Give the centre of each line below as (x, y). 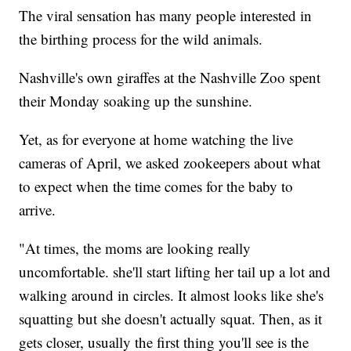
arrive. (38, 209)
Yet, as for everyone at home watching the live (156, 139)
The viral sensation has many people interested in (166, 15)
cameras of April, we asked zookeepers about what (170, 162)
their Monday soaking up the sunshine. (136, 100)
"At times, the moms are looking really (135, 248)
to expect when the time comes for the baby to (156, 186)
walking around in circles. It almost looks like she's (172, 295)
